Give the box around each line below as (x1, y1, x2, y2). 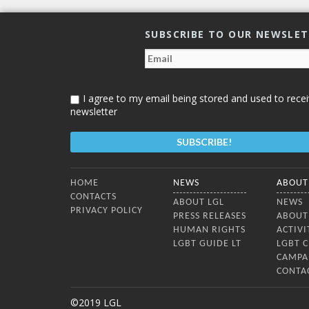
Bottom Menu (70, 168, 134, 181)
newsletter (70, 105, 117, 118)
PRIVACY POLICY (70, 206, 143, 216)
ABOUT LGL (173, 197, 224, 208)
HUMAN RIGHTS (173, 225, 246, 235)
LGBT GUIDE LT (173, 239, 241, 249)
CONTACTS (70, 192, 117, 202)
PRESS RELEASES (173, 211, 246, 221)
